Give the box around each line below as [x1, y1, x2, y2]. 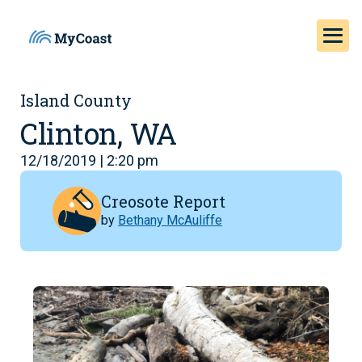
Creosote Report [101, 190, 225, 212]
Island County [20, 90, 132, 111]
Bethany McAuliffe [118, 212, 222, 228]
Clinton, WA [20, 114, 178, 153]
